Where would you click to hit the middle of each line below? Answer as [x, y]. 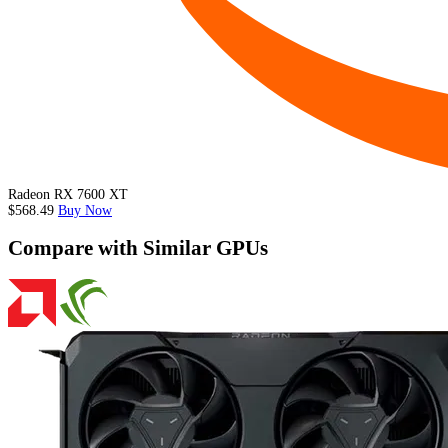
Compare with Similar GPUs [138, 248]
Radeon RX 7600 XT [68, 195]
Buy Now [85, 211]
